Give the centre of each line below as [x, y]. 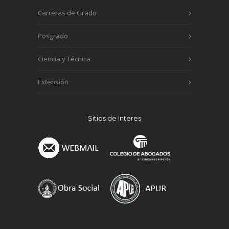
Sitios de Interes [114, 118]
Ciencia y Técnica [64, 59]
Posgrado [53, 36]
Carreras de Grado [67, 13]
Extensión [53, 82]
